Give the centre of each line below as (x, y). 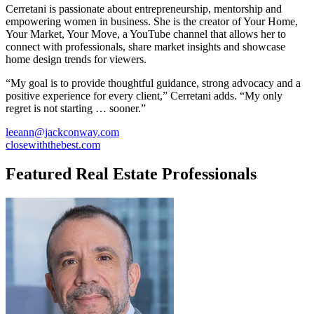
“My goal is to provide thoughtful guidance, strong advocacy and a (153, 83)
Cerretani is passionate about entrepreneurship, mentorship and (144, 8)
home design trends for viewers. (76, 59)
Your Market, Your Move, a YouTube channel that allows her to (146, 34)
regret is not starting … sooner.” (76, 108)
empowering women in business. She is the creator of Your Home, (152, 21)
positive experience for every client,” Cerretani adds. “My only (144, 95)
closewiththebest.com (53, 144)
